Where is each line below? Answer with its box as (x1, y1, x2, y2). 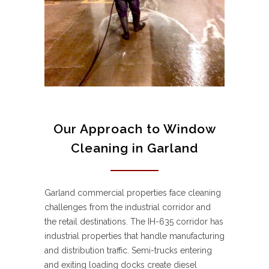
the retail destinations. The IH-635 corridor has (44, 217, 223, 227)
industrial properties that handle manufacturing (44, 231, 225, 241)
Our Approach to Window (53, 121, 216, 137)
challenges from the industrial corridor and (44, 202, 211, 213)
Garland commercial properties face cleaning (44, 188, 221, 198)
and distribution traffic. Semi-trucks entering (44, 246, 212, 256)
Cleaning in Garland (71, 141, 198, 156)
